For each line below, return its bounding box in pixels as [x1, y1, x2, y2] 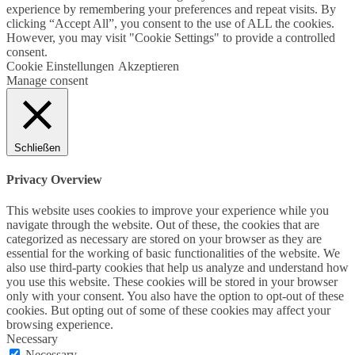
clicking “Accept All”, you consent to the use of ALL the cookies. [6, 16, 334, 30]
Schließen [14, 141, 60, 154]
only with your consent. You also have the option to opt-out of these [6, 289, 344, 303]
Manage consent [6, 73, 88, 87]
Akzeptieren [118, 59, 179, 73]
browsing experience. [6, 318, 113, 332]
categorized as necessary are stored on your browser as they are [6, 232, 322, 246]
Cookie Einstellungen [6, 59, 114, 73]
